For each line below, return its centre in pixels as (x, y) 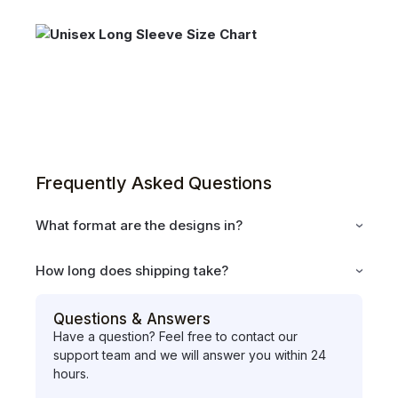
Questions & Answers (131, 318)
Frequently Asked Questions (153, 183)
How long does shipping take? (131, 270)
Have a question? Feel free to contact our (175, 336)
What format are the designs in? (139, 225)
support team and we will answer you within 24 (189, 354)
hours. (71, 373)
